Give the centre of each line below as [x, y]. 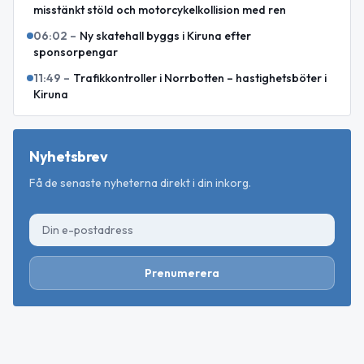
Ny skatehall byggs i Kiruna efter [165, 35]
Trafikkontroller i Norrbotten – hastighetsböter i [200, 78]
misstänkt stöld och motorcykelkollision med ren [160, 9]
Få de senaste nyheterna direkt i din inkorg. [140, 182]
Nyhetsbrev [69, 156]
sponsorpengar [76, 52]
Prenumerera [182, 273]
